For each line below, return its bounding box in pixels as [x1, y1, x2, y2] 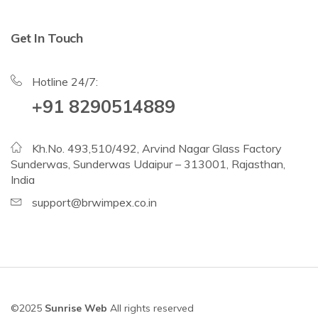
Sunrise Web [45, 301, 107, 314]
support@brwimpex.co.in [32, 194, 157, 209]
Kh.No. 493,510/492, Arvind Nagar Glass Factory [32, 141, 282, 155]
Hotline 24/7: [32, 74, 98, 89]
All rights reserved [107, 301, 194, 314]
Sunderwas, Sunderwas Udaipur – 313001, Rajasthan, [11, 156, 285, 171]
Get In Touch [11, 29, 82, 46]
